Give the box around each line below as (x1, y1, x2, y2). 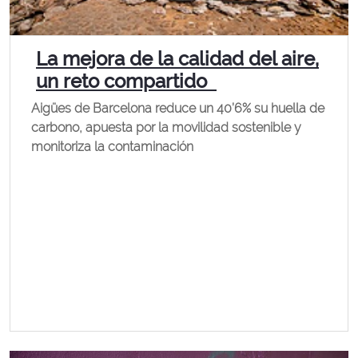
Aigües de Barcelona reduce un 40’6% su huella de (31, 101, 324, 116)
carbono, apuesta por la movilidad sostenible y (31, 120, 301, 135)
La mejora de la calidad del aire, (36, 47, 319, 70)
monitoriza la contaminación (31, 139, 193, 154)
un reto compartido (36, 70, 217, 93)
